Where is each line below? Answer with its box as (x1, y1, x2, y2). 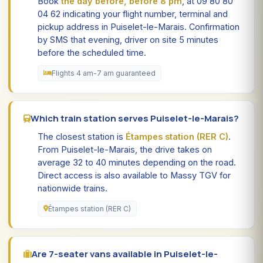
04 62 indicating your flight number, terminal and (38, 8, 228, 19)
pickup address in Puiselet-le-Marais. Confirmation (38, 21, 240, 32)
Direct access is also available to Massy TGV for (38, 170, 231, 180)
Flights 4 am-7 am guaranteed (52, 68, 156, 77)
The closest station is (38, 131, 126, 141)
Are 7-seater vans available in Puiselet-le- (32, 247, 218, 260)
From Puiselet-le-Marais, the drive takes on (38, 144, 212, 154)
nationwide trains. (38, 183, 107, 193)
